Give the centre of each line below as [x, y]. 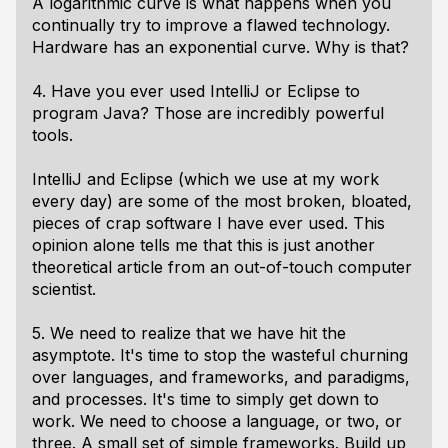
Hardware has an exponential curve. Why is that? [220, 47]
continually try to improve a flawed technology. [211, 25]
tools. [52, 135]
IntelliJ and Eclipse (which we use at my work [205, 179]
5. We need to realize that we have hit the [189, 333]
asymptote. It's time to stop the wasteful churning [220, 355]
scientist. [64, 289]
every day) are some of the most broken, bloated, [222, 201]
